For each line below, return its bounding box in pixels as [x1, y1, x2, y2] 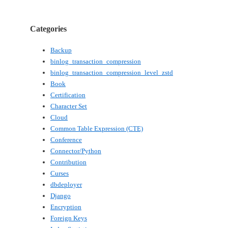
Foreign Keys [50, 214, 87, 222]
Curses [50, 169, 69, 178]
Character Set [50, 102, 87, 110]
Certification [50, 91, 85, 99]
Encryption [50, 203, 81, 211]
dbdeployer [50, 181, 82, 189]
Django [50, 192, 71, 200]
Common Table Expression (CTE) [50, 125, 143, 133]
